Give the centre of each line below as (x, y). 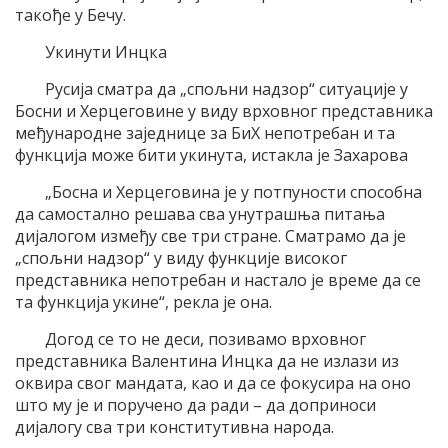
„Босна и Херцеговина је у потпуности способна (233, 192)
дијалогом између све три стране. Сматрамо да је (210, 236)
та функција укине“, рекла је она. (143, 302)
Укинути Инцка (106, 52)
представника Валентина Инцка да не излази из (207, 361)
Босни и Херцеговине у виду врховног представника (224, 111)
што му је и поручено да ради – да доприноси (195, 405)
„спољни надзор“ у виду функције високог (181, 258)
